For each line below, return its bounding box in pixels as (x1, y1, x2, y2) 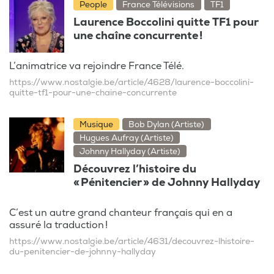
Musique (80, 119, 114, 130)
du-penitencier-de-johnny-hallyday (9, 246, 156, 257)
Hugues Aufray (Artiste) (80, 132, 174, 143)
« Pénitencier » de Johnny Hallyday (73, 175, 260, 190)
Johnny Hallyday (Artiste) (80, 146, 181, 157)
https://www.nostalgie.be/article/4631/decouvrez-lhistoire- (9, 235, 254, 246)
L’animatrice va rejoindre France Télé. (9, 59, 184, 72)
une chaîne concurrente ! (73, 28, 202, 43)
